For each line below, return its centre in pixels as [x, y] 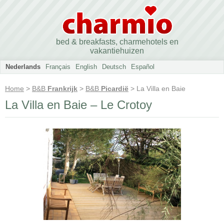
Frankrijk [62, 88]
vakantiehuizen [117, 51]
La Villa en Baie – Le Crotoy [78, 105]
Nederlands [23, 67]
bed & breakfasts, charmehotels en [117, 42]
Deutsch [114, 67]
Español [143, 67]
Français [58, 67]
